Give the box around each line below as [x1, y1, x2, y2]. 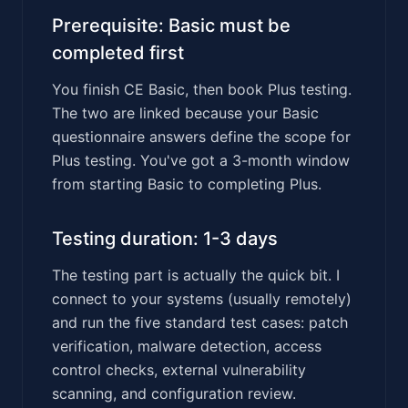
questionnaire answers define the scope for [52, 127, 351, 146]
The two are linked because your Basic [52, 103, 319, 122]
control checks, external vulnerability [52, 360, 306, 379]
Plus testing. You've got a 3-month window [52, 150, 350, 169]
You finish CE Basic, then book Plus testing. [52, 79, 352, 98]
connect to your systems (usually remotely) [52, 289, 352, 308]
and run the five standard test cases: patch [52, 312, 348, 331]
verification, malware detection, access [52, 336, 321, 355]
